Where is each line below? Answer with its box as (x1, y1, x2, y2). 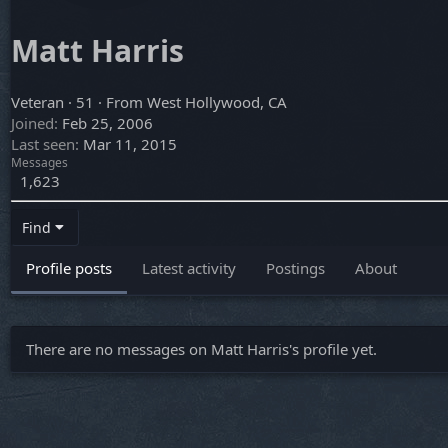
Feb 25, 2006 (62, 113, 153, 134)
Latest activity (142, 258, 236, 279)
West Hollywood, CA (147, 92, 287, 113)
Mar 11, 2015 (83, 134, 177, 155)
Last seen (11, 134, 75, 155)
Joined (11, 113, 54, 134)
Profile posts (26, 258, 112, 279)
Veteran (11, 92, 64, 113)
